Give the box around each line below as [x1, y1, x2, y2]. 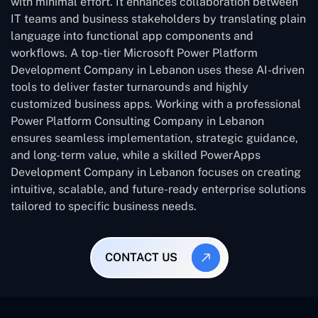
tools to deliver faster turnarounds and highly [11, 79, 248, 94]
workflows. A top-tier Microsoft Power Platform [11, 45, 258, 60]
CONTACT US [105, 251, 177, 265]
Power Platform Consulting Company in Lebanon [11, 114, 264, 128]
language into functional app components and [11, 28, 253, 43]
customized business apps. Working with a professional [11, 97, 301, 111]
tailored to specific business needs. [11, 199, 197, 213]
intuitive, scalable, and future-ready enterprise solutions [11, 182, 306, 196]
